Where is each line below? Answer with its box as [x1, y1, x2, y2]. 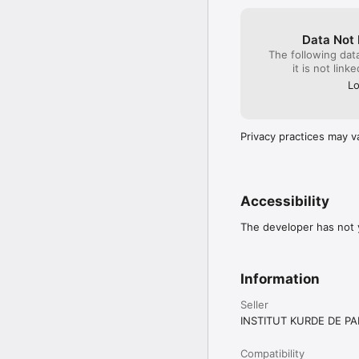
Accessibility [240, 192, 329, 209]
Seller [240, 297, 268, 311]
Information [240, 270, 320, 287]
